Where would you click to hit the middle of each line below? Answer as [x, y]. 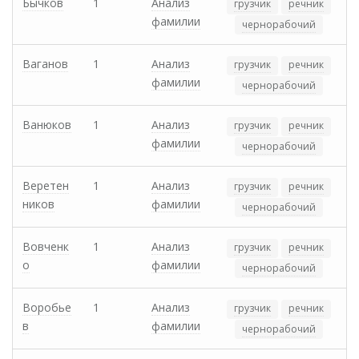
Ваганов [45, 64]
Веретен [46, 186]
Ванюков [47, 125]
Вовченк [46, 247]
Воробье [47, 308]
